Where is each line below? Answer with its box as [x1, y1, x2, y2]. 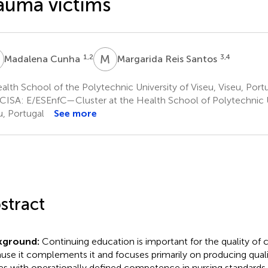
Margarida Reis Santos [117, 53, 220, 65]
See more [53, 107, 97, 119]
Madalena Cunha [4, 53, 83, 65]
